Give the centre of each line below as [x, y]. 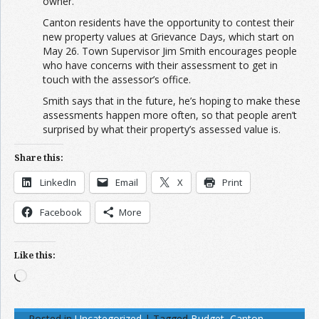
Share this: [39, 158]
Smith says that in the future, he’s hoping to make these [172, 101]
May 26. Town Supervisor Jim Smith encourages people [170, 51]
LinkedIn [58, 182]
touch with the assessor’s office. [117, 79]
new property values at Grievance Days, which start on [168, 37]
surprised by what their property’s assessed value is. [162, 129]
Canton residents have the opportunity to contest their [168, 22]
